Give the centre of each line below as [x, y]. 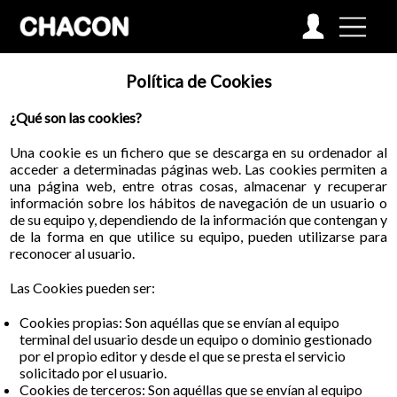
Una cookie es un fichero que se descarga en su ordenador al [198, 152]
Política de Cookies [198, 81]
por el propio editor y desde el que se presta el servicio [182, 356]
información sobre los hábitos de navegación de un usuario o [198, 202]
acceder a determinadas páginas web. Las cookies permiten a [198, 169]
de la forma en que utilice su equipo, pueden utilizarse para [198, 236]
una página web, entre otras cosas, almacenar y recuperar [198, 186]
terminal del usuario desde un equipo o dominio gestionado [195, 339]
